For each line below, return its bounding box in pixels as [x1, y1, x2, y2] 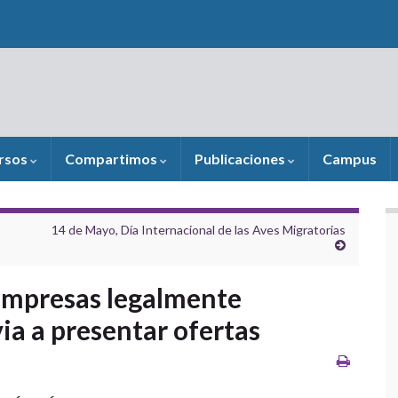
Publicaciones [195, 150, 288, 167]
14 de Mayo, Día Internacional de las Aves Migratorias [52, 222, 346, 237]
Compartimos [65, 150, 160, 167]
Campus [322, 150, 377, 167]
